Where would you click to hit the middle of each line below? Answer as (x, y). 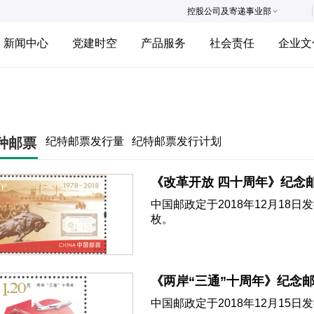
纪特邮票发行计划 (177, 141)
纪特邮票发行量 (85, 141)
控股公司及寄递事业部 (229, 11)
